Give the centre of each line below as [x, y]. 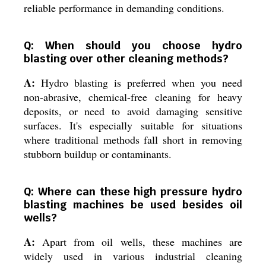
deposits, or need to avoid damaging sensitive [133, 111]
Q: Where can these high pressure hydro [133, 191]
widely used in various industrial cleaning [133, 256]
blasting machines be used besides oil [133, 205]
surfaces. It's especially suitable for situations [133, 125]
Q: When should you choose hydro [133, 45]
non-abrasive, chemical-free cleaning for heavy [133, 97]
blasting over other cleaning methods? [126, 58]
